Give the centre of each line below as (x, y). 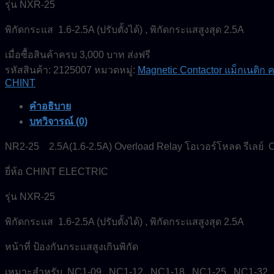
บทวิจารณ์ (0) (58, 121)
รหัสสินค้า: (29, 70)
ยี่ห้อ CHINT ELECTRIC (57, 171)
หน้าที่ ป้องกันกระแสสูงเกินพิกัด (72, 246)
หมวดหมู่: (116, 70)
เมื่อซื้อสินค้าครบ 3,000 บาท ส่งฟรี (78, 54)
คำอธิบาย (50, 106)
